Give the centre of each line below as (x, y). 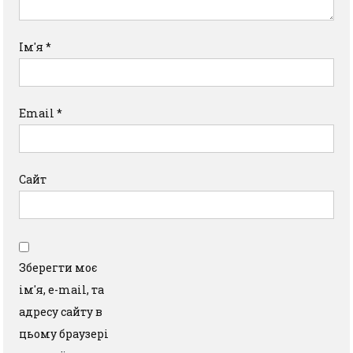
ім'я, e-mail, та (62, 290)
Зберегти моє (58, 268)
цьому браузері (64, 334)
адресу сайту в (61, 312)
